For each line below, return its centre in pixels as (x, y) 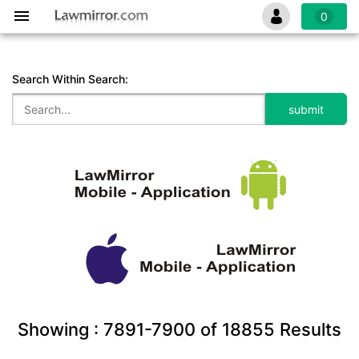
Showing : (61, 329)
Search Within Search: (70, 79)
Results (308, 329)
